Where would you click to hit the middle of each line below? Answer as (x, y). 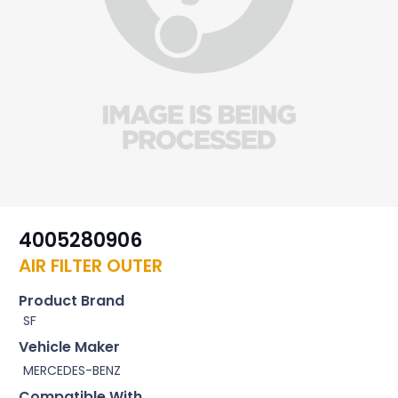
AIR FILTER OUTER (91, 265)
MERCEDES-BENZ (72, 371)
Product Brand (72, 301)
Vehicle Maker (69, 347)
